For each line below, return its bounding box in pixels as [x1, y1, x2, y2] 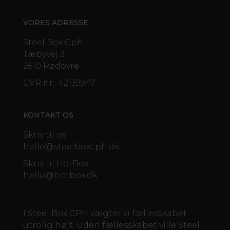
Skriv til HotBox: [23, 159, 90, 169]
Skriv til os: [23, 130, 68, 140]
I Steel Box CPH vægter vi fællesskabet [23, 208, 187, 219]
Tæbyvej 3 [23, 49, 65, 59]
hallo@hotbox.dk [23, 170, 98, 181]
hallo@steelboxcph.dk [23, 142, 120, 152]
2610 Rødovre [23, 61, 79, 71]
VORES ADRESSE [23, 18, 88, 27]
